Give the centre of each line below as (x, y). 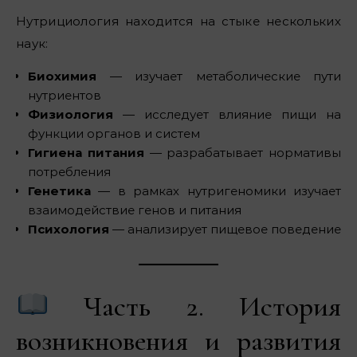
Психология (69, 229)
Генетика (59, 191)
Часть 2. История (195, 307)
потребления (69, 172)
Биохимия (62, 76)
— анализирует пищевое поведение (225, 229)
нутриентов (65, 96)
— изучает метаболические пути (219, 76)
